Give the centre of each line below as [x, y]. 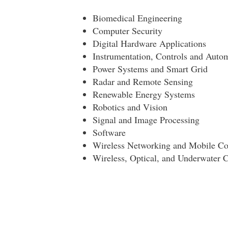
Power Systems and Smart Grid [150, 69]
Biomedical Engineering [137, 18]
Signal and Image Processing [146, 120]
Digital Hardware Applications [149, 44]
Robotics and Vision [130, 107]
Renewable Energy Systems [144, 94]
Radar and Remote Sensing [142, 82]
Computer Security [127, 31]
